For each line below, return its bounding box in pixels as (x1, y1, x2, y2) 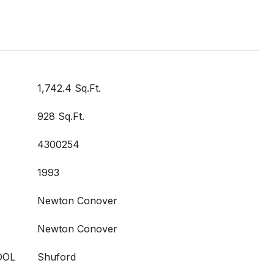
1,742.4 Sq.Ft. (37, 82, 101, 94)
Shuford (37, 251, 76, 263)
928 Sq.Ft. (37, 110, 84, 122)
